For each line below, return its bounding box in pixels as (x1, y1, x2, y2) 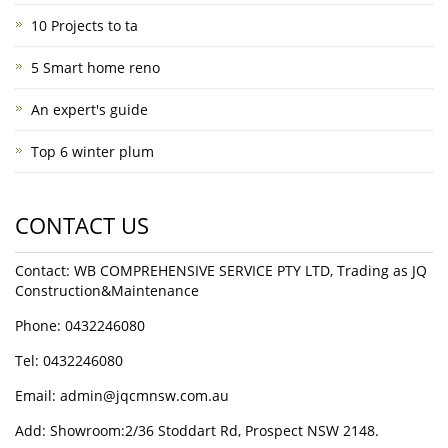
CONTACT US (15, 210, 149, 240)
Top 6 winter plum (31, 142, 154, 161)
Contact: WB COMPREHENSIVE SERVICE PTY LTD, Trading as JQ (15, 261, 427, 280)
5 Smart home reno (31, 58, 160, 77)
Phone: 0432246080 (15, 316, 145, 335)
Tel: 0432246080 (15, 351, 123, 370)
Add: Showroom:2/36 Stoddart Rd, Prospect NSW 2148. (15, 421, 379, 440)
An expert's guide (31, 100, 148, 119)
